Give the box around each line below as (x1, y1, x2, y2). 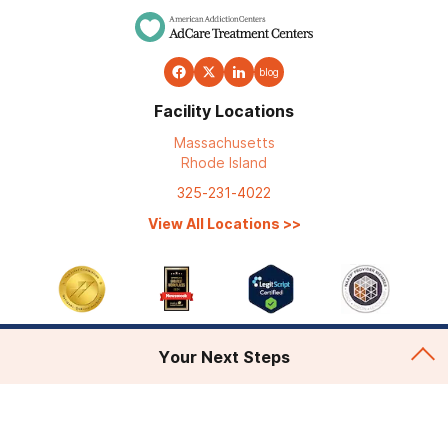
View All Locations (147, 214, 280, 232)
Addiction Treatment (24, 365, 192, 386)
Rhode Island (181, 153, 267, 171)
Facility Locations (154, 100, 294, 121)
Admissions (24, 422, 115, 443)
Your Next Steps (158, 347, 290, 367)
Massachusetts (173, 133, 275, 151)
